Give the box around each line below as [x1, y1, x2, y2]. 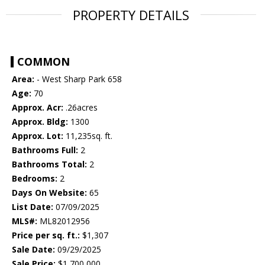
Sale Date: [12, 244, 55, 256]
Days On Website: [12, 187, 87, 199]
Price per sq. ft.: [12, 230, 80, 241]
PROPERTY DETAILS [73, 6, 189, 24]
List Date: [12, 201, 53, 213]
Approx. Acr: [12, 102, 63, 114]
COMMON [17, 54, 70, 69]
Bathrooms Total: [12, 159, 87, 170]
